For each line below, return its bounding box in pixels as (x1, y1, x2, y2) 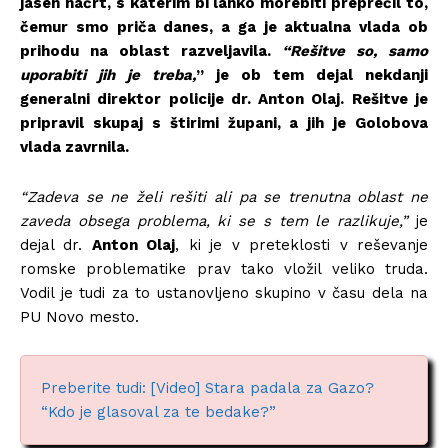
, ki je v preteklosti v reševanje (175, 235, 429, 254)
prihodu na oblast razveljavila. (20, 41, 282, 60)
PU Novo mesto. (20, 307, 139, 326)
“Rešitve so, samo (282, 41, 428, 60)
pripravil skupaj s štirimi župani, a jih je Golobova (20, 113, 428, 132)
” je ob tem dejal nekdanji (196, 65, 428, 84)
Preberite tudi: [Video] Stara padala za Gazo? (41, 378, 374, 397)
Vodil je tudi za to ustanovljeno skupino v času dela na (20, 283, 428, 302)
